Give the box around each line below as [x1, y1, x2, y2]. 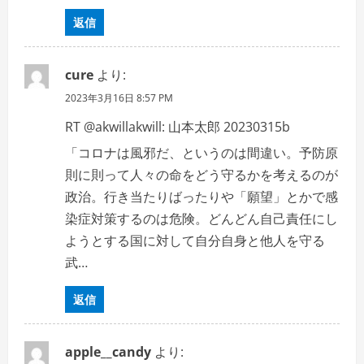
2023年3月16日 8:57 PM [65, 91, 173, 105]
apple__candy [65, 343, 151, 361]
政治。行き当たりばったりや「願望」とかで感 [65, 188, 338, 206]
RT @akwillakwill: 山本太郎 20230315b [65, 118, 290, 136]
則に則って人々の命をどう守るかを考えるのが [65, 166, 338, 184]
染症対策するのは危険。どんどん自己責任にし [65, 210, 338, 227]
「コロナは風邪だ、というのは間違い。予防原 [65, 144, 338, 162]
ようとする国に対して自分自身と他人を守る [65, 232, 325, 249]
